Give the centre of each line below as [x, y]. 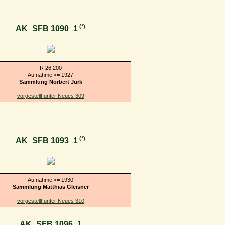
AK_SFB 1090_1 [47, 29]
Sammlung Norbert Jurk [50, 82]
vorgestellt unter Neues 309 [50, 96]
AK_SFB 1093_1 [47, 141]
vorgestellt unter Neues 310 [50, 201]
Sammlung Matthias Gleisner [50, 187]
